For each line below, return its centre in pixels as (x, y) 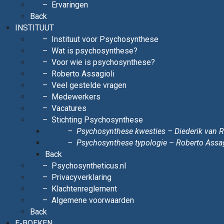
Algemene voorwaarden (93, 200)
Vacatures (69, 108)
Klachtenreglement (84, 188)
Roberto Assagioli (83, 73)
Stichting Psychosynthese (97, 119)
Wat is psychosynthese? (94, 50)
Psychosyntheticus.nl (89, 165)
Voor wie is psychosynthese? (103, 62)
